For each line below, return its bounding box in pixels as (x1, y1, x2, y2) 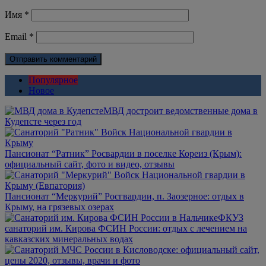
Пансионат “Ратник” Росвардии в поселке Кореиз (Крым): (5, 148, 242, 159)
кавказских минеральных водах (5, 233, 133, 244)
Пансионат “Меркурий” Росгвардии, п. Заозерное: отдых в (5, 191, 244, 201)
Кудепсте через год (5, 116, 81, 126)
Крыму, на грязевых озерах (5, 201, 114, 212)
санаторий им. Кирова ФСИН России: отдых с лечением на (5, 223, 247, 233)
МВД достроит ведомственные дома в (103, 105, 258, 116)
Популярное (28, 74, 78, 85)
